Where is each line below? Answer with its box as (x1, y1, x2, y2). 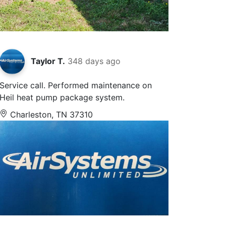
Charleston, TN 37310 (8, 109, 93, 120)
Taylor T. (31, 55, 66, 66)
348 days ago (68, 55, 121, 66)
